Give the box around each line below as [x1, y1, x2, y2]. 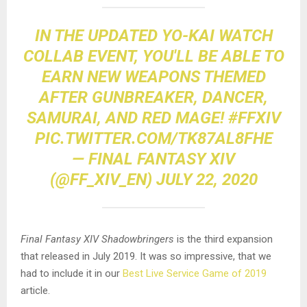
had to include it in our [21, 267, 123, 280]
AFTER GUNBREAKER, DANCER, [39, 87, 268, 107]
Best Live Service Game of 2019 [123, 267, 267, 280]
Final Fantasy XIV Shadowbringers [21, 232, 174, 245]
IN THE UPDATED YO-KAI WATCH [34, 25, 273, 45]
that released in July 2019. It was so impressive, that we [21, 249, 271, 262]
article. [21, 284, 50, 297]
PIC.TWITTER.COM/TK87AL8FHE [34, 128, 273, 148]
